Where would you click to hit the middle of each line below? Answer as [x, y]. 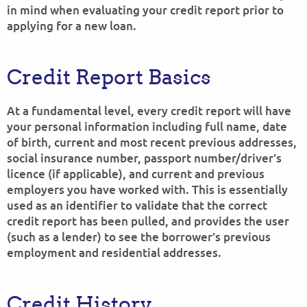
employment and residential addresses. [114, 253]
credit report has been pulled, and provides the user [148, 221]
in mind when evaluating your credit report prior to [145, 10]
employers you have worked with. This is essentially [147, 189]
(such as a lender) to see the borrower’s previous [139, 237]
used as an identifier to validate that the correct [137, 205]
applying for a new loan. [72, 26]
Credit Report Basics [109, 77]
